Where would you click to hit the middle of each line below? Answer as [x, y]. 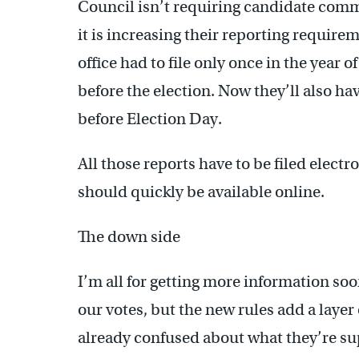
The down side [129, 236]
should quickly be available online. [201, 192]
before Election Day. [150, 119]
